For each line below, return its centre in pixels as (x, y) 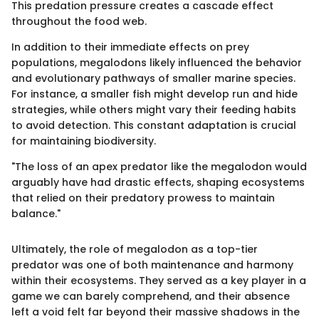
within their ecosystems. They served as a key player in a (159, 280)
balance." (36, 213)
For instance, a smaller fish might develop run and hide (155, 94)
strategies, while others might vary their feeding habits (154, 109)
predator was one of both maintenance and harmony (152, 265)
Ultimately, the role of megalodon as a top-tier (135, 249)
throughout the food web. (79, 21)
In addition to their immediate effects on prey (130, 47)
